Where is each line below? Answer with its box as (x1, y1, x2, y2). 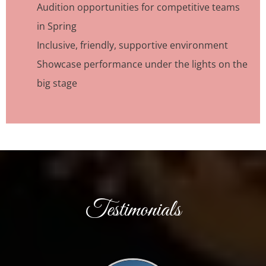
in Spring (37, 20, 77, 33)
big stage (37, 77, 77, 90)
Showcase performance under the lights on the (37, 58, 248, 71)
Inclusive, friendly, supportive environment (37, 39, 228, 52)
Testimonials (85, 195, 181, 226)
